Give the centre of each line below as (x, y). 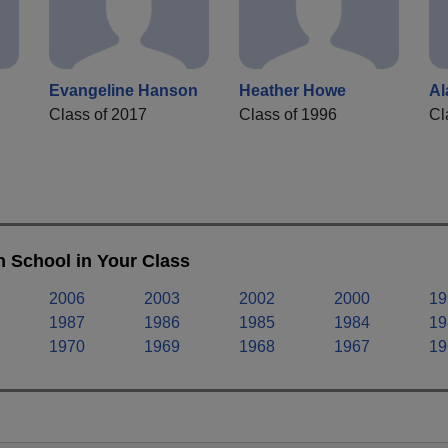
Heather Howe (292, 91)
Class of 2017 (98, 115)
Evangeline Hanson (123, 91)
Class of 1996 (288, 115)
